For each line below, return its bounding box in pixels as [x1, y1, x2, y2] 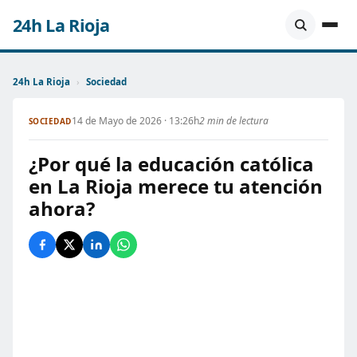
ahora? [29, 195, 95, 222]
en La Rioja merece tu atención [29, 173, 323, 199]
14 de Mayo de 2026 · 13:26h [71, 114, 199, 127]
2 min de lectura [198, 114, 269, 127]
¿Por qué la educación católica [29, 151, 314, 177]
